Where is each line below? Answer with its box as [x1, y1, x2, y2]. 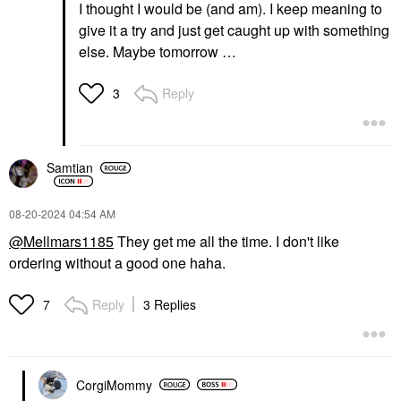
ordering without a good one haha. [9, 252, 229, 273]
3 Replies [143, 294, 196, 313]
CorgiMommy [76, 375, 152, 394]
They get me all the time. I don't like [114, 230, 339, 252]
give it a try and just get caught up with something [79, 19, 389, 40]
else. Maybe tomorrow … [79, 40, 240, 62]
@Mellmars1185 [9, 230, 114, 252]
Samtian [47, 158, 93, 176]
